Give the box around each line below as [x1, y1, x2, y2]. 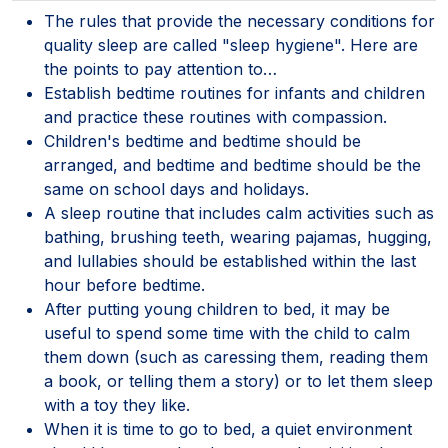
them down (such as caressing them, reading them [44, 346, 428, 367]
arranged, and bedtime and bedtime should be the [44, 154, 421, 175]
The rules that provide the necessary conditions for [44, 10, 435, 31]
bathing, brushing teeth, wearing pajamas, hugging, [44, 226, 432, 247]
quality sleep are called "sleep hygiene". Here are [44, 34, 418, 55]
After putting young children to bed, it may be [44, 298, 390, 319]
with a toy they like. [44, 394, 190, 415]
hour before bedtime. [44, 274, 205, 295]
